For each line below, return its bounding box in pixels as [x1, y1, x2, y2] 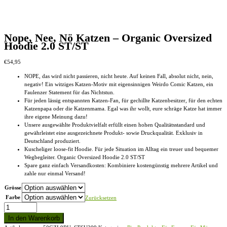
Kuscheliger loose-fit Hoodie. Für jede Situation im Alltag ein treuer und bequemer [24, 145, 218, 152]
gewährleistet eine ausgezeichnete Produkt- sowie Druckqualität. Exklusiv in [24, 129, 203, 136]
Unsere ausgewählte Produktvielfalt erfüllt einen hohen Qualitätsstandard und [24, 121, 205, 128]
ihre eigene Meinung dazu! [24, 113, 88, 120]
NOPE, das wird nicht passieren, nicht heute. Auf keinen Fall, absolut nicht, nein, [24, 72, 213, 79]
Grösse [5, 184, 21, 191]
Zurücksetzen [85, 194, 117, 201]
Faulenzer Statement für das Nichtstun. [24, 89, 115, 95]
